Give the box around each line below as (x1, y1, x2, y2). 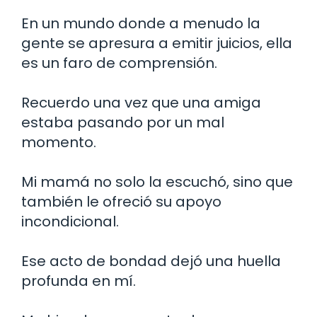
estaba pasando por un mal (21, 113, 224, 133)
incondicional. (21, 212, 119, 232)
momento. (21, 132, 96, 153)
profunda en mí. (21, 271, 136, 292)
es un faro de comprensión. (21, 53, 217, 74)
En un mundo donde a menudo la (21, 13, 260, 34)
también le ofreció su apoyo (21, 192, 221, 212)
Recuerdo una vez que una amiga (21, 93, 261, 113)
